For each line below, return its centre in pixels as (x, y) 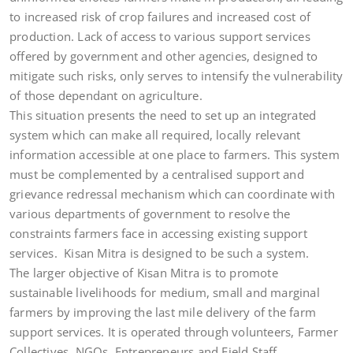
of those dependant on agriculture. (106, 95)
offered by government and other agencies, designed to (164, 56)
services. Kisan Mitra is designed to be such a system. (160, 253)
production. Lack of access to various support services (160, 36)
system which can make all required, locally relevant (155, 135)
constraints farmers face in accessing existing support (158, 233)
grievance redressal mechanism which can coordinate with (173, 194)
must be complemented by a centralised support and (157, 174)
